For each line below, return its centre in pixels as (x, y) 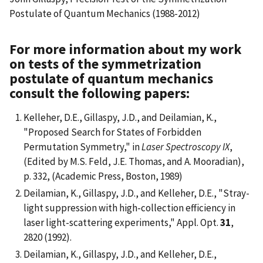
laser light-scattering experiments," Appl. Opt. (122, 223)
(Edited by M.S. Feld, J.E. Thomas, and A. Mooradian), (134, 161)
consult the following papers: (100, 93)
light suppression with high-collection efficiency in (129, 208)
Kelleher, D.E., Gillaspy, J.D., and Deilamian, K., (120, 117)
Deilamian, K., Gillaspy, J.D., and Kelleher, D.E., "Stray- (136, 193)
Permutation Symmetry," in (82, 146)
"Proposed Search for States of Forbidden (112, 132)
